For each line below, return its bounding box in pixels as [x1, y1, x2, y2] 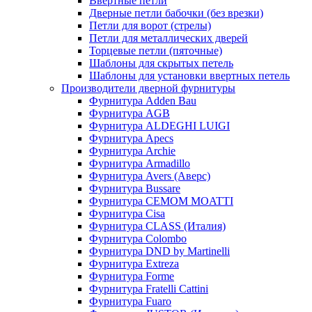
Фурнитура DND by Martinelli [89, 245, 230, 257]
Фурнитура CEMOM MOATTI [89, 195, 233, 207]
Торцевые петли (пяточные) [89, 45, 222, 56]
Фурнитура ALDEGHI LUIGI [89, 120, 230, 132]
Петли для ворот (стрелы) [89, 19, 211, 31]
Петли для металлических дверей [89, 32, 248, 44]
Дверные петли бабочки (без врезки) [89, 7, 263, 19]
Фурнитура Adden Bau [89, 95, 196, 107]
